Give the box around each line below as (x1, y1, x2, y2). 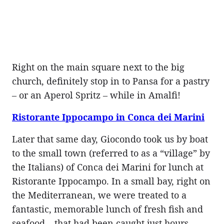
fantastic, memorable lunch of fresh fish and (12, 202, 203, 215)
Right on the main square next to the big (12, 60, 184, 73)
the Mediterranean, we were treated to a (12, 188, 186, 201)
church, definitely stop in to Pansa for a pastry (12, 74, 209, 87)
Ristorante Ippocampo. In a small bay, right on (12, 174, 210, 187)
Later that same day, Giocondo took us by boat (12, 132, 208, 145)
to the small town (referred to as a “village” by (12, 146, 210, 159)
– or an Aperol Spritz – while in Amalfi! (12, 88, 180, 101)
